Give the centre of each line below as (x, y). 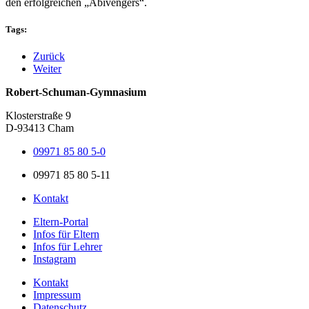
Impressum (57, 295)
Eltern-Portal (61, 222)
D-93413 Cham (40, 128)
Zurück (49, 57)
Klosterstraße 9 (38, 116)
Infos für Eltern (66, 235)
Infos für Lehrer (68, 247)
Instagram (54, 259)
